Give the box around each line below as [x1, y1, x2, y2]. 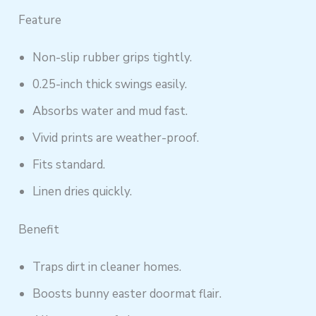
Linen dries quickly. [32, 183, 133, 200]
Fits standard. [32, 157, 106, 174]
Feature [18, 11, 62, 28]
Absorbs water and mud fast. [32, 103, 188, 120]
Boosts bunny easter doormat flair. [32, 286, 222, 303]
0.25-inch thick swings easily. [32, 76, 188, 93]
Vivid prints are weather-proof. [32, 130, 200, 147]
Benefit [18, 221, 60, 238]
